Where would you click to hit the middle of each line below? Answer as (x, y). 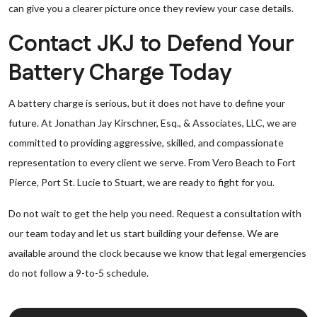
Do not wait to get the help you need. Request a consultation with (155, 213)
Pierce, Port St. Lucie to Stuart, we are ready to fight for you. (142, 182)
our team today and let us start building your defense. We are (144, 233)
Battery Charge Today (120, 73)
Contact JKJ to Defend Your (151, 44)
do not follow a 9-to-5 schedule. (79, 273)
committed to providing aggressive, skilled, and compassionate (146, 143)
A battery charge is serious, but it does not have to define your (147, 103)
